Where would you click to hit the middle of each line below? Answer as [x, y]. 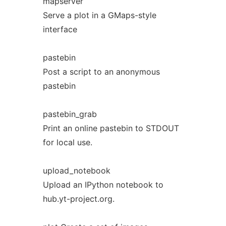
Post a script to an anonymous [101, 72]
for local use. [67, 142]
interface [60, 29]
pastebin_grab [70, 114]
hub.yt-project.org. [78, 199]
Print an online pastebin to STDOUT [111, 128]
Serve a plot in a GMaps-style [99, 15]
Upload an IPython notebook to [103, 185]
